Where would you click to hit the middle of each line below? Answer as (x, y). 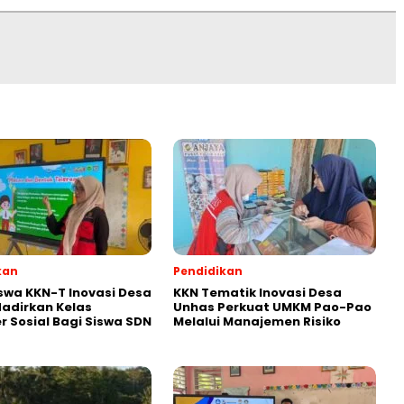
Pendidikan (208, 271)
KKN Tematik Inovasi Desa (257, 293)
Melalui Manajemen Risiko (257, 322)
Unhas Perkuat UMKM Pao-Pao (272, 308)
